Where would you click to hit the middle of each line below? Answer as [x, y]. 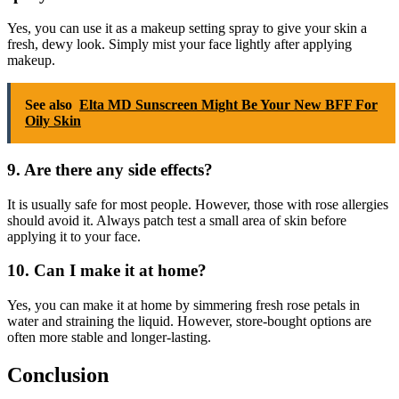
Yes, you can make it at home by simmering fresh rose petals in [183, 305]
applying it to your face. [74, 236]
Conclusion [58, 375]
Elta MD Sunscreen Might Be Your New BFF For [228, 105]
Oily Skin [53, 121]
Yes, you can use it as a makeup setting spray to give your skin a [187, 28]
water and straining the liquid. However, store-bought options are [189, 322]
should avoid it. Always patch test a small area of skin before [177, 220]
